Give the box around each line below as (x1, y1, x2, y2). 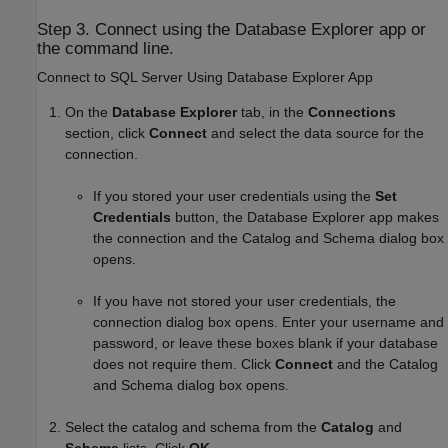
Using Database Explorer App (183, 69, 373, 86)
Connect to (37, 69, 110, 86)
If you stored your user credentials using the (93, 187, 375, 204)
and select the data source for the (207, 124, 424, 141)
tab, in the (237, 103, 308, 120)
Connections (308, 103, 396, 120)
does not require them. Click (93, 355, 275, 372)
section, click (65, 124, 149, 141)
